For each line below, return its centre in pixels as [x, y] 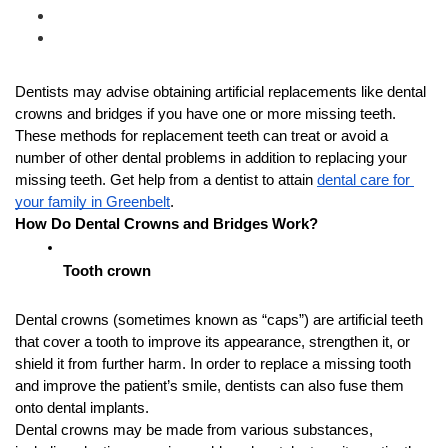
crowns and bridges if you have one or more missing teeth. [205, 113]
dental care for [363, 179]
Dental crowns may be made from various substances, [194, 429]
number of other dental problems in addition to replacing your [211, 157]
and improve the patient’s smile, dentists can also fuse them [209, 385]
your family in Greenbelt [92, 201]
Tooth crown [107, 270]
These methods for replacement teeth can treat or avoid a [201, 135]
